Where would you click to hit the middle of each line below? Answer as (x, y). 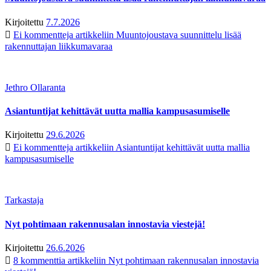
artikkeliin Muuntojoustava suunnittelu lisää (157, 34)
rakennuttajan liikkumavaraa (59, 46)
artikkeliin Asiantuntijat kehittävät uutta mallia (162, 148)
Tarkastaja (24, 200)
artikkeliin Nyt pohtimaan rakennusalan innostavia (162, 260)
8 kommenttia (39, 260)
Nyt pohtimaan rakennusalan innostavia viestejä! (105, 224)
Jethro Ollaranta (35, 87)
